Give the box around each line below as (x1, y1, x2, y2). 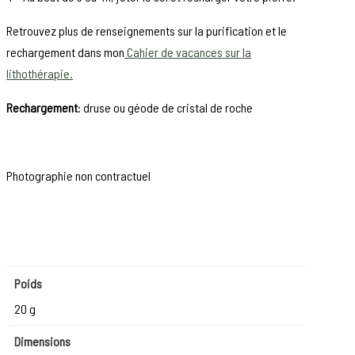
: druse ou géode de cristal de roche (78, 100, 254, 116)
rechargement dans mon (6, 44, 125, 60)
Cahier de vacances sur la (124, 44, 252, 60)
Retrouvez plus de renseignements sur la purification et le (6, 23, 288, 39)
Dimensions (14, 334, 71, 349)
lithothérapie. (6, 66, 74, 82)
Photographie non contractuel (6, 168, 151, 184)
